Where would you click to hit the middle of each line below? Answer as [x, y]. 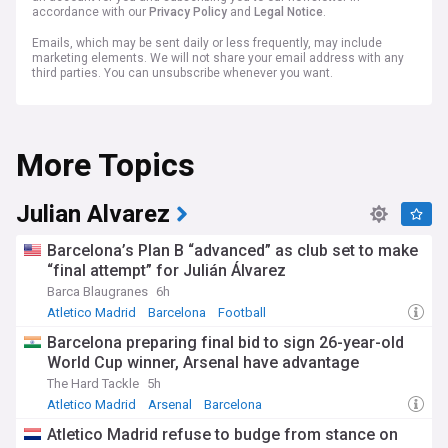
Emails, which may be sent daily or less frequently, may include [207, 43]
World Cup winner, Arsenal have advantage [203, 362]
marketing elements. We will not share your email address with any [218, 58]
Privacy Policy [188, 12]
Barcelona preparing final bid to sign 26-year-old [225, 342]
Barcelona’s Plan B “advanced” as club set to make [232, 250]
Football [242, 312]
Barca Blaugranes [97, 291]
